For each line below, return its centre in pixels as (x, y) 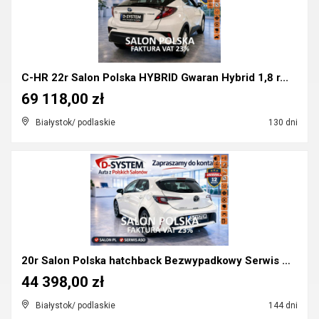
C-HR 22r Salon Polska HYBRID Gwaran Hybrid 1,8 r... (155, 78)
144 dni (282, 305)
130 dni (282, 122)
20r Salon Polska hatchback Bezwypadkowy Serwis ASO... (286, 261)
